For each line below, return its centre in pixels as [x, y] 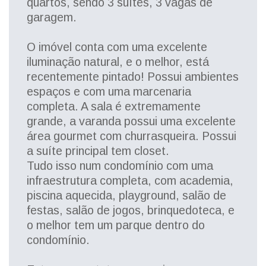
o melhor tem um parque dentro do [116, 225]
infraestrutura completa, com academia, [130, 180]
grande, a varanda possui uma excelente [131, 121]
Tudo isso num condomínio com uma [120, 166]
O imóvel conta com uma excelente [117, 47]
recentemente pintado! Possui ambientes [133, 77]
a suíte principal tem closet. [98, 151]
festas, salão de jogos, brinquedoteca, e [131, 210]
